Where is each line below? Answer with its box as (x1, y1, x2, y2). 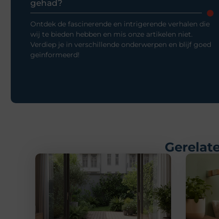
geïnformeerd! (30, 50, 80, 59)
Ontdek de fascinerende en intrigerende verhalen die (30, 19, 210, 28)
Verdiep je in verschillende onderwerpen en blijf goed (30, 40, 211, 49)
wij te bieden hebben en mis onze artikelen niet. (30, 29, 193, 39)
